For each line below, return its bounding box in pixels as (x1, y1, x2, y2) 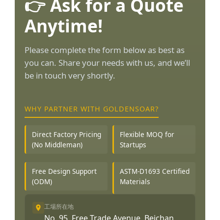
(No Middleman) (32, 140, 82, 149)
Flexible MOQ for (120, 130, 174, 139)
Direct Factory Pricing (32, 130, 101, 139)
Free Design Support (32, 166, 97, 176)
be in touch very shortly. (25, 70, 115, 81)
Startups (120, 140, 146, 149)
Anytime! (25, 14, 103, 37)
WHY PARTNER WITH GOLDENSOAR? (25, 104, 159, 113)
